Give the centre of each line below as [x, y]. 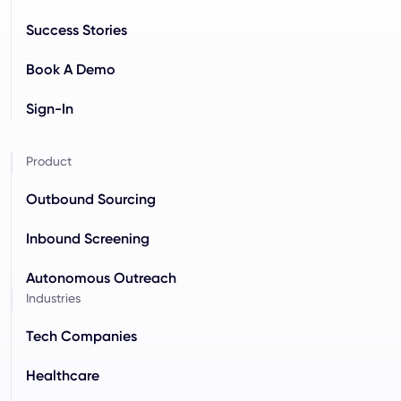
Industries [53, 298]
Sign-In [50, 108]
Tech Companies [81, 336]
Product [49, 161]
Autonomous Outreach [101, 277]
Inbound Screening [88, 238]
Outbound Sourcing [91, 199]
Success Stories [77, 30]
